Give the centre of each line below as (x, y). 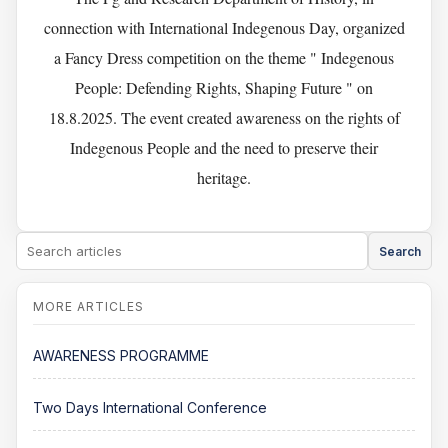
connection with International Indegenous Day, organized (224, 28)
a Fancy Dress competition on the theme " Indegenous (224, 58)
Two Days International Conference (150, 407)
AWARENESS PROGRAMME (121, 356)
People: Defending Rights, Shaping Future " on (224, 88)
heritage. (224, 178)
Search (400, 251)
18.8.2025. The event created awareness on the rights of (224, 118)
